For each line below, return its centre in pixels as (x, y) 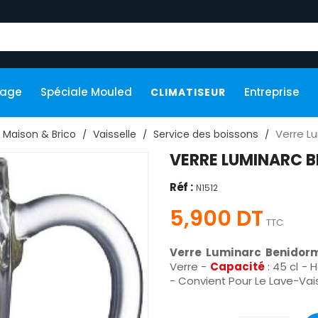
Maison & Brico (39, 135)
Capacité (237, 267)
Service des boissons (206, 135)
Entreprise (272, 92)
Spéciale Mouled (87, 92)
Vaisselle (115, 135)
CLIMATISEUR (188, 93)
